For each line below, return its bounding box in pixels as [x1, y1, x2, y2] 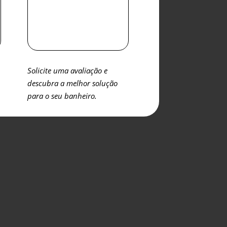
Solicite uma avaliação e [27, 65, 108, 75]
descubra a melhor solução [27, 78, 118, 88]
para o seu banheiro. [27, 90, 97, 101]
